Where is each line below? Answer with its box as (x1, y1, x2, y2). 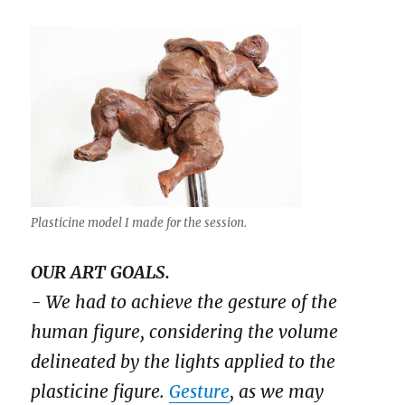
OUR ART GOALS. (31, 260, 171, 283)
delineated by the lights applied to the (31, 350, 336, 372)
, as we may (230, 380, 325, 402)
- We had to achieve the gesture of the (31, 290, 338, 313)
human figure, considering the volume (31, 320, 339, 343)
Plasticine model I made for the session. (31, 214, 248, 231)
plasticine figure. (31, 380, 170, 402)
